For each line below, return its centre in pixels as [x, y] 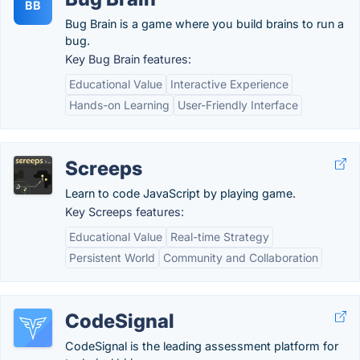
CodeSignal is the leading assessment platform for [202, 346]
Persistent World [112, 258]
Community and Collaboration [241, 258]
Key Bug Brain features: [128, 59]
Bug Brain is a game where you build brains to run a [205, 24]
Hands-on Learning [119, 105]
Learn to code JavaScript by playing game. [180, 193]
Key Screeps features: [125, 212]
